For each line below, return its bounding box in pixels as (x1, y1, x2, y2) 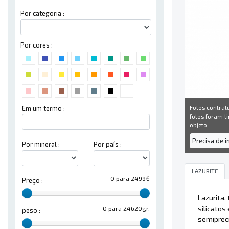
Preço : (22, 176, 43, 185)
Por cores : (20, 40, 53, 49)
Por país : (94, 140, 122, 149)
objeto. (190, 121, 209, 128)
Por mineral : (22, 140, 60, 149)
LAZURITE (191, 167, 218, 175)
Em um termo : (22, 104, 65, 112)
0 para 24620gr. (103, 204, 150, 212)
